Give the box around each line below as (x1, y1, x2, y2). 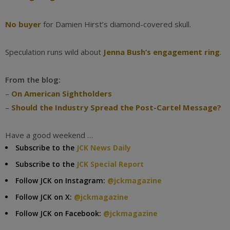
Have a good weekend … (5, 130, 93, 140)
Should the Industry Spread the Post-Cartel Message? (11, 102, 221, 112)
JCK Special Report (76, 159, 144, 169)
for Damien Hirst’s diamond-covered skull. (41, 19, 191, 29)
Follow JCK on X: (15, 192, 74, 202)
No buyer (5, 19, 41, 29)
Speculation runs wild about (5, 47, 103, 57)
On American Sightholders (11, 88, 112, 99)
